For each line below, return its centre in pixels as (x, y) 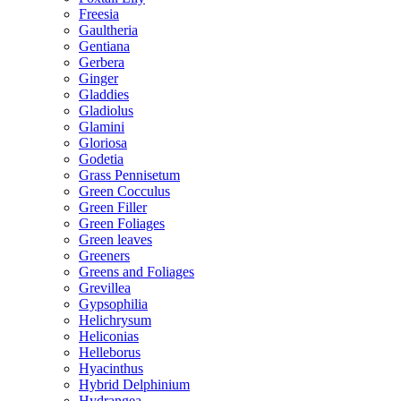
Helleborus (110, 352)
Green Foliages (122, 223)
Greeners (104, 255)
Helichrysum (115, 320)
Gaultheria (108, 30)
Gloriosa (103, 142)
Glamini (102, 126)
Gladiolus (106, 110)
